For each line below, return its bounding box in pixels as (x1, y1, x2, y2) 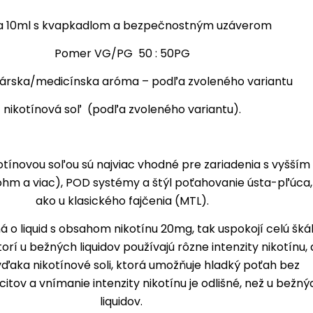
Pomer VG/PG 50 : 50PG (54, 45, 191, 61)
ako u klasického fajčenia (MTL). (36, 192, 210, 209)
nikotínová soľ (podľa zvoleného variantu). (3, 101, 242, 117)
